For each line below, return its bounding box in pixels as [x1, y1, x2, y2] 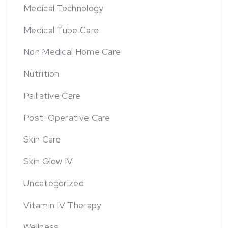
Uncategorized [23, 178, 84, 189]
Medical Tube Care [23, 24, 99, 36]
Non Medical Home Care [23, 46, 121, 58]
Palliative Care [23, 90, 81, 102]
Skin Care [23, 134, 61, 146]
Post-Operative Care [23, 112, 110, 124]
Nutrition [23, 68, 60, 80]
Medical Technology [23, 3, 104, 14]
